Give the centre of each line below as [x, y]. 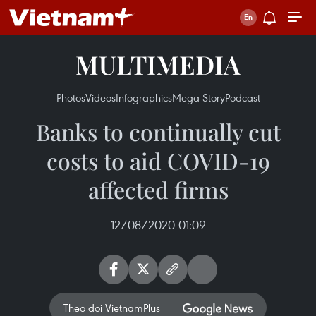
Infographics [144, 97]
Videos [100, 97]
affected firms [158, 189]
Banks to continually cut [158, 132]
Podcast [242, 97]
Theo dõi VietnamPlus [112, 308]
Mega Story [198, 97]
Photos [71, 97]
